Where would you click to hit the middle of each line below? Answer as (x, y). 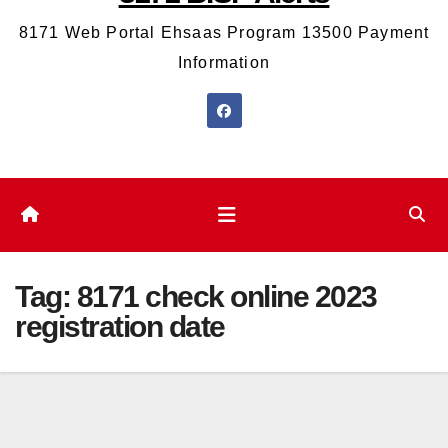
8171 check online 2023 (226, 297)
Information (224, 63)
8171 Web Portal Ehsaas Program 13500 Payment (224, 33)
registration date (120, 327)
